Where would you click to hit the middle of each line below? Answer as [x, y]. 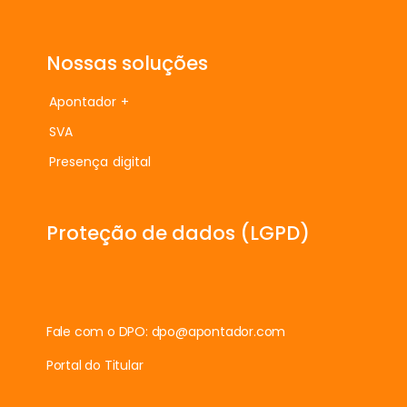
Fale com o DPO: [99, 331]
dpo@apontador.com [218, 331]
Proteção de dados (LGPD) [178, 233]
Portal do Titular [94, 365]
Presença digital [99, 161]
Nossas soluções [127, 63]
